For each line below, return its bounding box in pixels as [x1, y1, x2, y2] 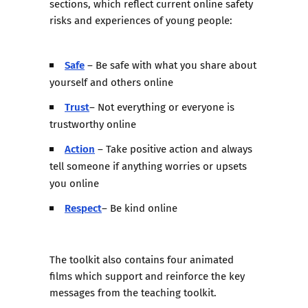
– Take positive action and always [95, 141, 253, 156]
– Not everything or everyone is [89, 99, 235, 114]
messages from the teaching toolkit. [49, 285, 217, 300]
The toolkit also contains [49, 252, 167, 267]
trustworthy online [49, 116, 136, 131]
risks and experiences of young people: [49, 12, 232, 27]
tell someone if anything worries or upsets [49, 158, 247, 173]
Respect [65, 199, 102, 215]
